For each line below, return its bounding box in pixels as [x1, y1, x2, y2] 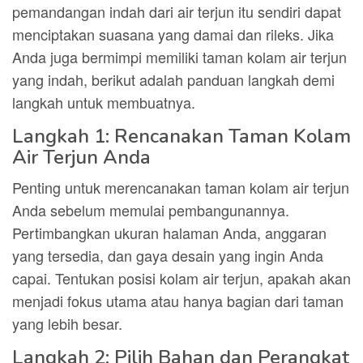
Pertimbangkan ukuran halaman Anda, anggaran [12, 222, 327, 243]
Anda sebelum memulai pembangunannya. [12, 199, 289, 220]
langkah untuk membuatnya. [12, 92, 195, 113]
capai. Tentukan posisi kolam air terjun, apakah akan [12, 267, 351, 288]
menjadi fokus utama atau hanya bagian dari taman [12, 290, 344, 311]
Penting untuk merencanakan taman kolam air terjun [12, 177, 349, 198]
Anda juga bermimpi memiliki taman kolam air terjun [12, 46, 347, 67]
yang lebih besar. [12, 313, 122, 334]
